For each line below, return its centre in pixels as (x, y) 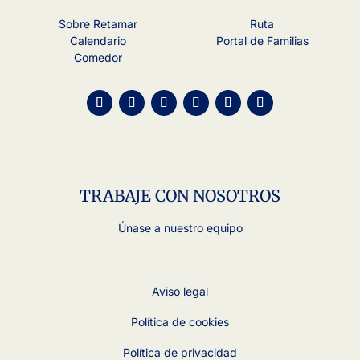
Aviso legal (180, 292)
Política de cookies (180, 322)
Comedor (98, 58)
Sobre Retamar (98, 24)
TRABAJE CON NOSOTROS (180, 196)
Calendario (98, 41)
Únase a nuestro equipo (180, 228)
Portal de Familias (262, 41)
